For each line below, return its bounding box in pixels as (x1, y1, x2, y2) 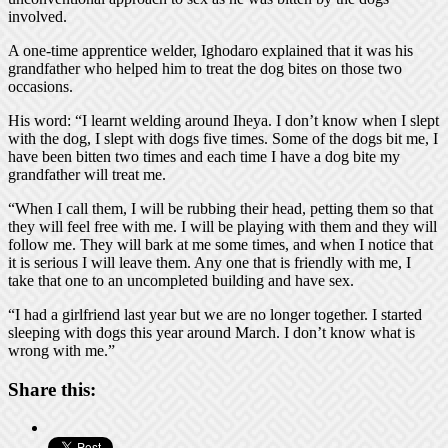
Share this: (8, 378, 96, 400)
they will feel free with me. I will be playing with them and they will (8, 217, 437, 235)
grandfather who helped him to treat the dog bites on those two (8, 59, 402, 77)
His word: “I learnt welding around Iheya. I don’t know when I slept (8, 111, 439, 129)
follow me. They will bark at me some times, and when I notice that (8, 235, 433, 253)
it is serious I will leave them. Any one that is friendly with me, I (8, 253, 411, 271)
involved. (8, 7, 67, 25)
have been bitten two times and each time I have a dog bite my (8, 147, 400, 165)
